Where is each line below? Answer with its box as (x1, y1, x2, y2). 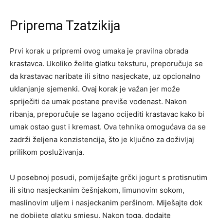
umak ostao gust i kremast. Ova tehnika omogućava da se (10, 122, 206, 132)
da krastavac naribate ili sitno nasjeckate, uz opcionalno (10, 72, 200, 81)
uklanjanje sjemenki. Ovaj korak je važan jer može (10, 84, 180, 94)
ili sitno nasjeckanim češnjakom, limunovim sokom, (10, 185, 184, 195)
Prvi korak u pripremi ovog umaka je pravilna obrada (10, 46, 188, 56)
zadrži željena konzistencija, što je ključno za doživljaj (10, 135, 194, 145)
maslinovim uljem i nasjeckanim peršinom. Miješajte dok (10, 198, 202, 208)
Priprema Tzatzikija (10, 18, 120, 34)
